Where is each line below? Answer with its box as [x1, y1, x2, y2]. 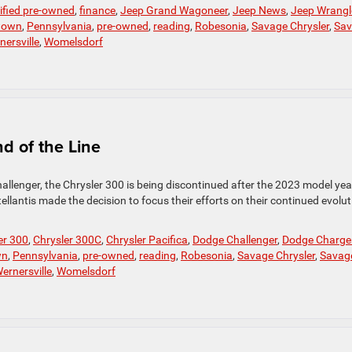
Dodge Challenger [192, 233, 277, 247]
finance [79, 4, 115, 17]
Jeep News [233, 4, 286, 17]
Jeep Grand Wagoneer [120, 4, 228, 17]
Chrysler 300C [33, 233, 101, 247]
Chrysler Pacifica [106, 233, 188, 247]
